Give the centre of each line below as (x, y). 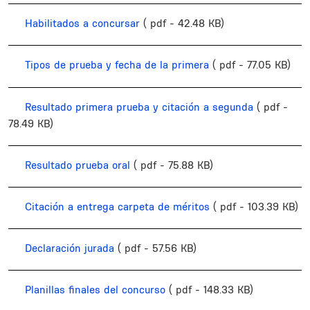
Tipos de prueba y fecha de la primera (117, 65)
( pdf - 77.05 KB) (252, 65)
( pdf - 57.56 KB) (157, 248)
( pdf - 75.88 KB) (173, 165)
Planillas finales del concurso (95, 290)
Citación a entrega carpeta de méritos (117, 206)
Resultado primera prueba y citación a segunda (139, 107)
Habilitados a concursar (82, 24)
